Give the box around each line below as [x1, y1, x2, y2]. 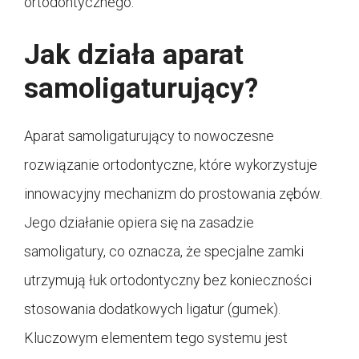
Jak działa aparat [24, 38, 244, 71]
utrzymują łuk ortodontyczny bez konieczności [24, 271, 312, 288]
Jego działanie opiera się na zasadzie [24, 213, 254, 231]
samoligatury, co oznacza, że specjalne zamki [24, 242, 304, 260]
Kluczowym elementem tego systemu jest [24, 329, 288, 346]
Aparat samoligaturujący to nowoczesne [24, 127, 274, 144]
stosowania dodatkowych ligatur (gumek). [24, 300, 280, 317]
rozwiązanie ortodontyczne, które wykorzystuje [24, 155, 317, 173]
